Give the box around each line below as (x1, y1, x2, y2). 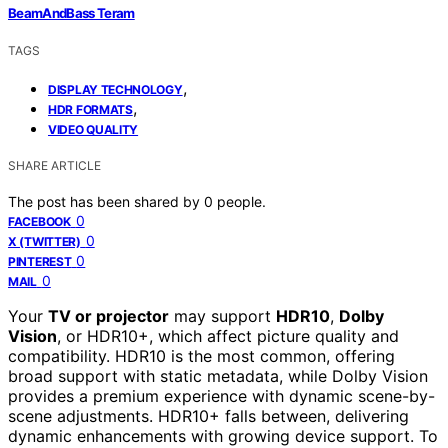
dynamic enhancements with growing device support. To (8, 425, 438, 446)
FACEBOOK (8, 213, 71, 229)
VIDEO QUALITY (48, 121, 139, 137)
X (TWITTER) (8, 233, 81, 249)
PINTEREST (8, 253, 72, 269)
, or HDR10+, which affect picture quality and (57, 325, 399, 346)
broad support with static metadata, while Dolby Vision (8, 365, 428, 386)
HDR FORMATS (48, 101, 133, 117)
